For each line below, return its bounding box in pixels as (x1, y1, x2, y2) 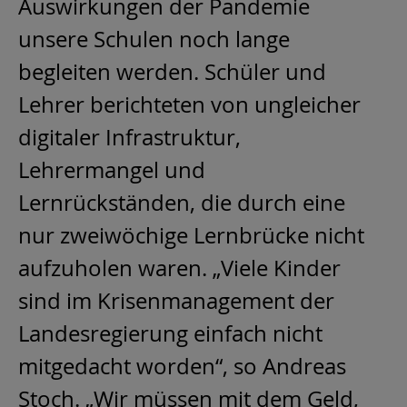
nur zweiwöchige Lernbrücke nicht (18, 221, 364, 251)
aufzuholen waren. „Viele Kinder (18, 253, 341, 283)
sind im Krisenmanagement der (18, 286, 334, 316)
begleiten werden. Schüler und (18, 57, 326, 87)
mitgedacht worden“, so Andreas (18, 352, 346, 382)
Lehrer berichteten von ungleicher (18, 90, 361, 120)
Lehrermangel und (18, 155, 205, 185)
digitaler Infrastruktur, (18, 123, 241, 153)
